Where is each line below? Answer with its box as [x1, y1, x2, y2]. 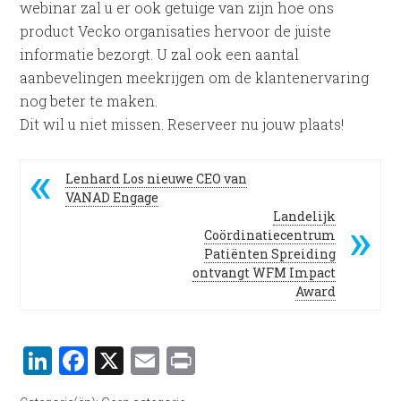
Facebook [88, 340, 215, 380]
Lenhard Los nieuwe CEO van [65, 169, 248, 187]
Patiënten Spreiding [203, 244, 336, 262]
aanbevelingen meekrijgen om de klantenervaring [20, 67, 370, 87]
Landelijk [272, 207, 336, 225]
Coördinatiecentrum [203, 226, 336, 243]
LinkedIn [52, 340, 175, 380]
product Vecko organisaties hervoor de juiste [20, 21, 332, 40]
